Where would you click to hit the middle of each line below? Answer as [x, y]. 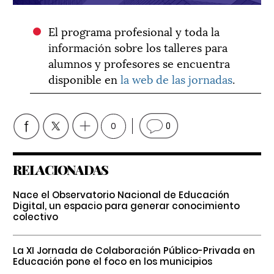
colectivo [35, 217]
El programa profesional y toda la [134, 31]
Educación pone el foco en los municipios [113, 261]
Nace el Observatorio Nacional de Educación [121, 194]
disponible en [85, 78]
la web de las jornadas [177, 78]
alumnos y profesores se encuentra [139, 62]
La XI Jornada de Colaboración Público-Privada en [134, 250]
